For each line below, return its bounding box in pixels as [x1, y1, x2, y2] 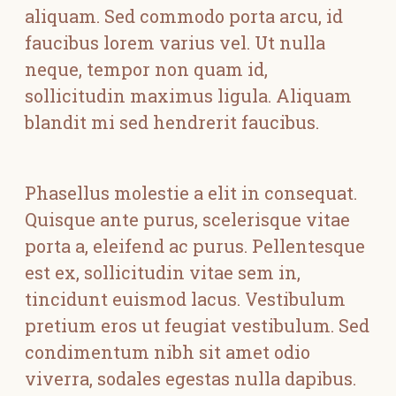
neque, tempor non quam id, [25, 57, 268, 80]
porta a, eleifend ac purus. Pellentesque [25, 234, 365, 257]
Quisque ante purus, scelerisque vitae [25, 208, 350, 231]
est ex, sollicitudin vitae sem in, [25, 261, 301, 284]
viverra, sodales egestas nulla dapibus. [25, 367, 356, 390]
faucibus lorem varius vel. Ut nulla [25, 31, 325, 54]
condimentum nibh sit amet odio [25, 340, 310, 363]
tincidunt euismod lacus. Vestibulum [25, 287, 346, 310]
